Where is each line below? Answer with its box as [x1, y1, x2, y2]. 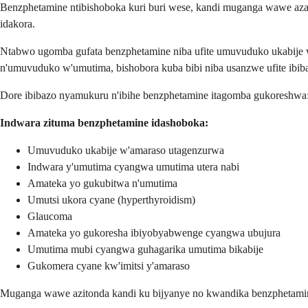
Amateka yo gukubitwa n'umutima [27, 177, 177, 190]
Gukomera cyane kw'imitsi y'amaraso [27, 260, 190, 272]
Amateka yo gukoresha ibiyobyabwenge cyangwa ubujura [27, 227, 280, 239]
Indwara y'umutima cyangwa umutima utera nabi [27, 161, 239, 173]
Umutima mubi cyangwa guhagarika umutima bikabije [27, 243, 263, 256]
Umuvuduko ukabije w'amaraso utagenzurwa [27, 144, 224, 157]
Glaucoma [27, 210, 72, 223]
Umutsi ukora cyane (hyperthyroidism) [27, 194, 195, 206]
